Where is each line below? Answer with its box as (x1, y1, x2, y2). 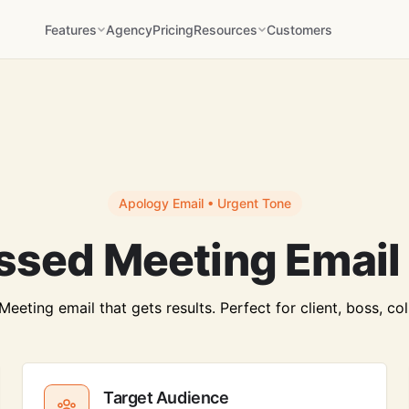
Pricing (152, 21, 194, 37)
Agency (106, 21, 153, 37)
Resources (194, 21, 258, 37)
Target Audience (103, 388, 229, 407)
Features (45, 21, 98, 37)
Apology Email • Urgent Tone (118, 195, 291, 211)
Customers (267, 21, 333, 37)
